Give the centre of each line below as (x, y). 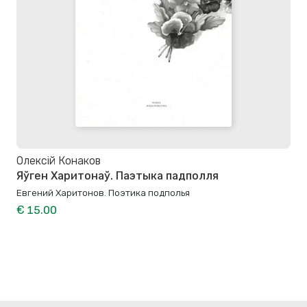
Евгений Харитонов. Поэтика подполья (103, 193)
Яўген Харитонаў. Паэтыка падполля (118, 176)
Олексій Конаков (59, 160)
